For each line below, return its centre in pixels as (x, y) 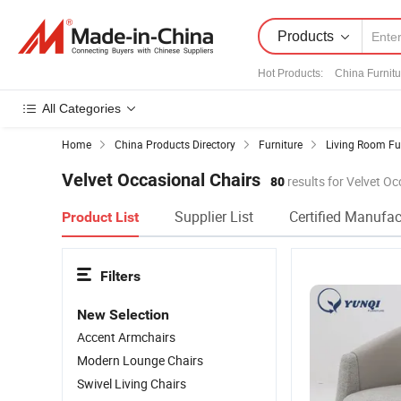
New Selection (123, 315)
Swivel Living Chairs (132, 384)
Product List (100, 217)
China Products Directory (175, 144)
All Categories (81, 108)
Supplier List (214, 217)
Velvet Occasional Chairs (161, 180)
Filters (120, 276)
